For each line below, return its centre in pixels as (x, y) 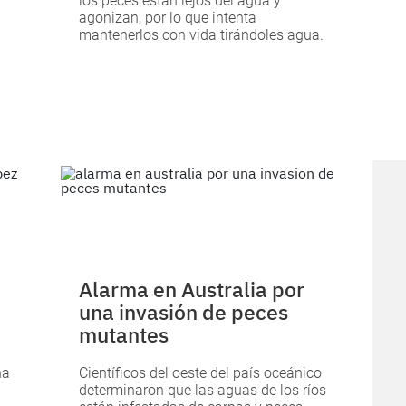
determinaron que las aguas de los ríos (203, 391)
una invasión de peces (184, 312)
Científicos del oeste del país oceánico (201, 373)
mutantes (124, 335)
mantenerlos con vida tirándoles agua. (202, 34)
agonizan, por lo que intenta (168, 17)
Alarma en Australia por (192, 290)
